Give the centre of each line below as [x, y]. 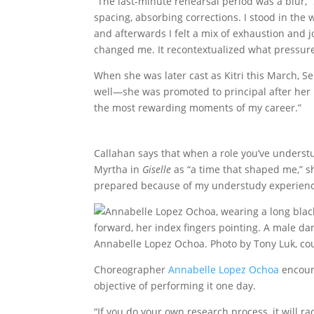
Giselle [157, 170]
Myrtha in [118, 170]
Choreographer [131, 270]
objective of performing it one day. [175, 286]
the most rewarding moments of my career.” [198, 108]
